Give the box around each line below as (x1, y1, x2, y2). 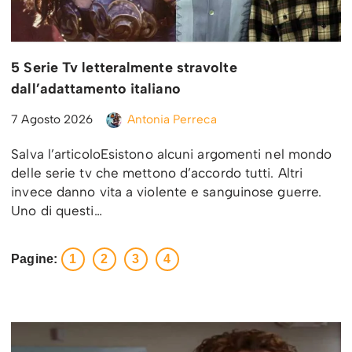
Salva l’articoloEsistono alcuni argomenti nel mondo (11, 146, 332, 163)
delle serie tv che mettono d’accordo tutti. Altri (11, 165, 303, 181)
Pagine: (11, 252, 57, 266)
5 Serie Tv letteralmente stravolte (11, 59, 237, 77)
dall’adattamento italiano (11, 80, 181, 98)
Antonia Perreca (126, 112, 218, 127)
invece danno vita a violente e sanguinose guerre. (11, 184, 322, 200)
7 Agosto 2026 (11, 112, 93, 127)
